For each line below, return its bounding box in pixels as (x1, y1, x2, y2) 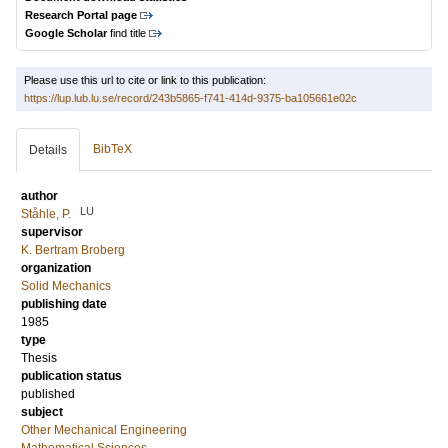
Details (29, 143, 67, 157)
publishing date (21, 297, 107, 311)
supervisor (21, 225, 83, 239)
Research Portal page (25, 9, 137, 21)
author (21, 189, 58, 203)
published (21, 387, 75, 401)
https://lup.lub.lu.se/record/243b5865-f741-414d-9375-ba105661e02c (24, 92, 357, 104)
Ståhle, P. (21, 207, 71, 221)
